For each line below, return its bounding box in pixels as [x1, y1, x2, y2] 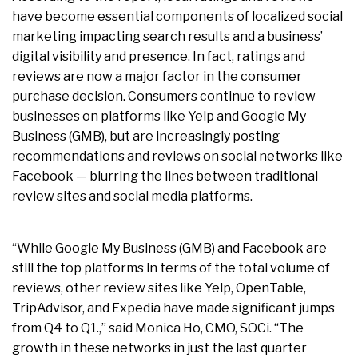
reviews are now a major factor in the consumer [12, 68, 302, 84]
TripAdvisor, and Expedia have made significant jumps [12, 300, 335, 316]
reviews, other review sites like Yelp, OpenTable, [12, 280, 306, 296]
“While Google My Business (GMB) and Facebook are [12, 240, 327, 256]
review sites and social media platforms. [12, 188, 253, 204]
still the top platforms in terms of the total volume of [12, 260, 330, 276]
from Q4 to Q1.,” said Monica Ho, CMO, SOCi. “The [12, 320, 304, 336]
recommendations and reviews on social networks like [12, 148, 343, 164]
